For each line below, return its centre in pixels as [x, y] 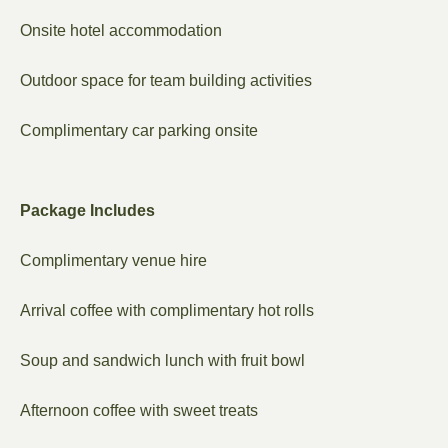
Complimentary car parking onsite [139, 130]
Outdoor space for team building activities [166, 80]
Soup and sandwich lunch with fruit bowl [162, 360]
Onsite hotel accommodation [121, 30]
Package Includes [87, 210]
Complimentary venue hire [113, 260]
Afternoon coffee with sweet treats [139, 410]
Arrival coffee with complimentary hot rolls [167, 310]
